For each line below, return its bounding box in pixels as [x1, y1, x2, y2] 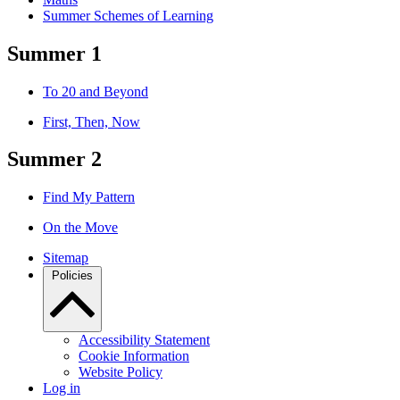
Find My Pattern [43, 189, 135, 205]
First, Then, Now [43, 113, 140, 129]
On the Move [43, 220, 118, 236]
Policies [52, 269, 93, 283]
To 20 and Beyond [43, 83, 148, 99]
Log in [43, 380, 80, 396]
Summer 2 [7, 147, 102, 171]
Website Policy [79, 364, 162, 380]
